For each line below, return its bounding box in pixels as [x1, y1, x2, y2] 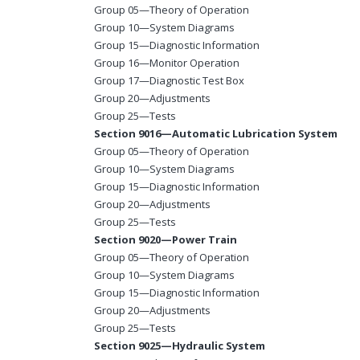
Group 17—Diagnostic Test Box [94, 73, 244, 88]
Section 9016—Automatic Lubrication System [94, 126, 337, 141]
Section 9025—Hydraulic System [94, 338, 265, 354]
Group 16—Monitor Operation [94, 55, 239, 71]
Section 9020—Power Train [94, 232, 237, 247]
